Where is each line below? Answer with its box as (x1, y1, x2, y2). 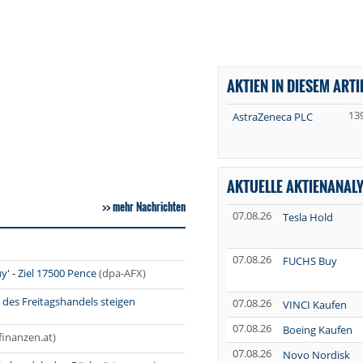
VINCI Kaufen (282, 297, 347, 313)
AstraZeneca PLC (232, 109, 313, 125)
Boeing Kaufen (282, 322, 352, 338)
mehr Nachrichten (112, 199, 186, 216)
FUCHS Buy (282, 254, 337, 269)
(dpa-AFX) (99, 266, 146, 281)
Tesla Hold (282, 210, 333, 225)
